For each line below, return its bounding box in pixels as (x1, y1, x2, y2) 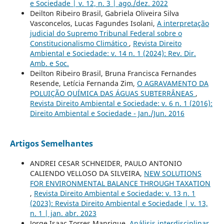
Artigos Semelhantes (9, 138, 93, 149)
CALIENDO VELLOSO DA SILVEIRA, (29, 168, 144, 178)
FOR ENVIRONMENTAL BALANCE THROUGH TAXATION (29, 178, 210, 188)
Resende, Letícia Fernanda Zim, (29, 78, 137, 88)
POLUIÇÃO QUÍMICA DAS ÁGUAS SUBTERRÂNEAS (29, 88, 195, 98)
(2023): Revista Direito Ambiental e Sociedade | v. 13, (29, 198, 208, 208)
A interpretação (156, 18, 209, 28)
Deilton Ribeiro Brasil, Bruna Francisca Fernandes (29, 68, 196, 78)
